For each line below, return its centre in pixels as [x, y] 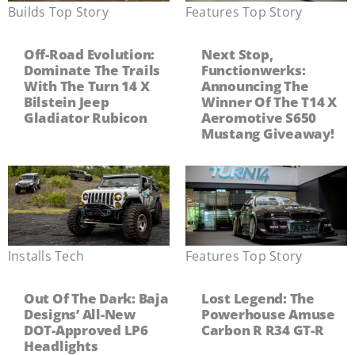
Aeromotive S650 [259, 117]
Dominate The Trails [92, 70]
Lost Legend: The [258, 298]
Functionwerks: [254, 70]
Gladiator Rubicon [85, 117]
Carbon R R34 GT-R [263, 330]
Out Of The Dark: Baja [96, 298]
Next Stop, [237, 54]
